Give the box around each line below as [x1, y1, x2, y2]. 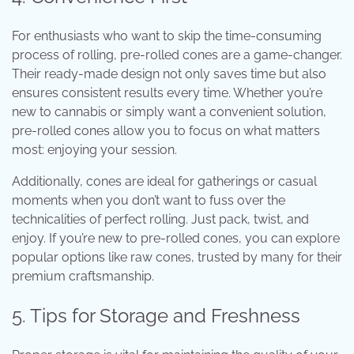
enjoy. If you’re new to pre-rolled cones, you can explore [12, 231, 340, 247]
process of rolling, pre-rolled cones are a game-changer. [12, 47, 342, 63]
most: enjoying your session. [12, 142, 177, 158]
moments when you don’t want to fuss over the [12, 193, 285, 209]
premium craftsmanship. [12, 269, 154, 284]
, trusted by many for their [191, 250, 342, 265]
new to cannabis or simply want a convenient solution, [12, 104, 326, 120]
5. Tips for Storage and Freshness [12, 304, 300, 328]
